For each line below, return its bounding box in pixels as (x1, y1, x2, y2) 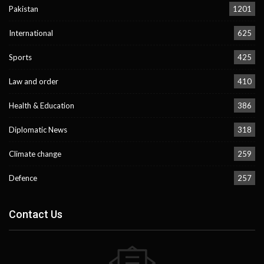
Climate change (9, 149, 61, 159)
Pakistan (9, 4, 38, 14)
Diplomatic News (9, 125, 67, 135)
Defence (9, 173, 37, 183)
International (9, 28, 53, 38)
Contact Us (9, 208, 62, 221)
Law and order (9, 77, 58, 87)
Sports (9, 52, 32, 62)
